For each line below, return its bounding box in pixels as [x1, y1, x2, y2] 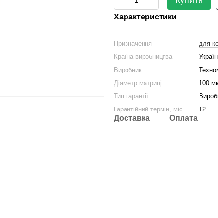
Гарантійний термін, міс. [114, 106, 184, 113]
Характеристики [114, 13, 177, 21]
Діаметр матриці [114, 79, 162, 87]
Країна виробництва [114, 53, 172, 60]
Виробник [114, 66, 142, 73]
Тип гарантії [114, 92, 148, 100]
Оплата [169, 114, 198, 122]
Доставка [114, 114, 150, 122]
